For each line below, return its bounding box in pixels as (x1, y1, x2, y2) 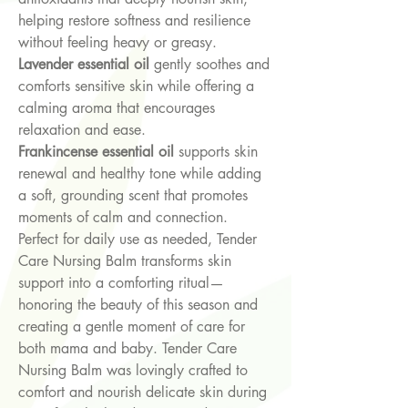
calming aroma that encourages (18, 98, 215, 118)
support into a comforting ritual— (18, 273, 224, 293)
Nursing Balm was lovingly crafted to (18, 361, 248, 381)
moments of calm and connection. (18, 208, 228, 228)
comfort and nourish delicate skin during (18, 382, 267, 403)
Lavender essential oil (18, 55, 149, 75)
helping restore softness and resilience (18, 11, 250, 31)
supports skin (174, 142, 258, 162)
